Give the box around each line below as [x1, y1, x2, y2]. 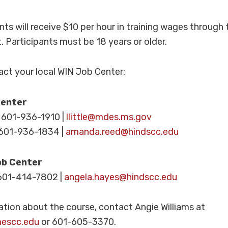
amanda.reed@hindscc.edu [66, 126, 179, 137]
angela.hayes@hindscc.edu [64, 171, 178, 183]
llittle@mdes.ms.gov [66, 111, 152, 123]
